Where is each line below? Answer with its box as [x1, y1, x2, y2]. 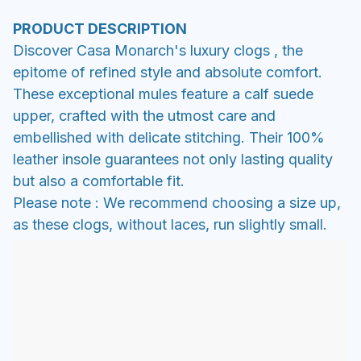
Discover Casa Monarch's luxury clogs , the [13, 41, 303, 59]
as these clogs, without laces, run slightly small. [13, 215, 327, 233]
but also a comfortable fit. [13, 172, 185, 189]
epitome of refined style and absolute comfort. [13, 63, 322, 81]
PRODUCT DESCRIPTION [13, 19, 187, 37]
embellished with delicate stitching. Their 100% [13, 128, 325, 146]
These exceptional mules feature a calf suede [13, 85, 313, 102]
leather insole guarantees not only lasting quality [13, 150, 333, 168]
